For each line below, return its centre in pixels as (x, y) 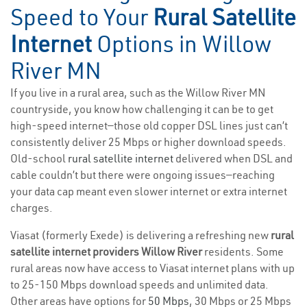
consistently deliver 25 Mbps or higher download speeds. (148, 142)
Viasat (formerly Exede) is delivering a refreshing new (140, 235)
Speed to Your (82, 17)
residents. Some (244, 252)
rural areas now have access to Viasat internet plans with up (152, 268)
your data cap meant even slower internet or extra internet (149, 192)
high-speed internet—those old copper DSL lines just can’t (149, 126)
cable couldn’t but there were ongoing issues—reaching (143, 175)
